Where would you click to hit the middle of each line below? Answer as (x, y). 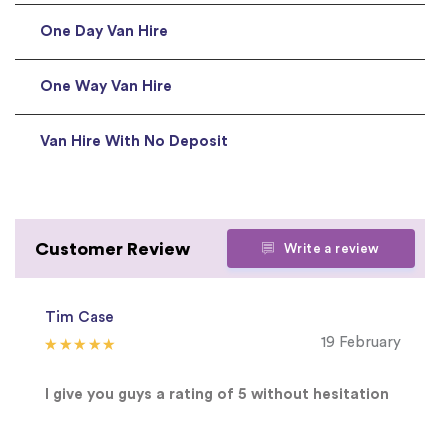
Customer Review (112, 248)
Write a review (332, 249)
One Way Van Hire (106, 87)
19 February (360, 343)
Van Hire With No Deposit (134, 142)
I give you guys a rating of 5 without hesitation (217, 395)
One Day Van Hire (104, 32)
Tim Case (79, 317)
